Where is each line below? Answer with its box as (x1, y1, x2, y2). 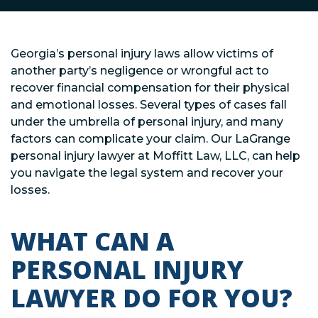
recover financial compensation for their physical (11, 80, 290, 94)
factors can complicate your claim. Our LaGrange (11, 131, 290, 146)
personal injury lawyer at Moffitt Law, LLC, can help (11, 148, 300, 163)
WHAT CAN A (11, 224, 174, 258)
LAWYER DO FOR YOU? (11, 280, 292, 314)
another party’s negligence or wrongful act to (11, 63, 269, 77)
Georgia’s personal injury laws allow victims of (11, 46, 273, 60)
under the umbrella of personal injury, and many (11, 114, 283, 128)
